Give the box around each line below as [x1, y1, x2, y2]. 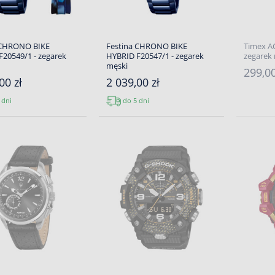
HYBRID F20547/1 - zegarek [106, 50, 204, 61]
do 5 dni [120, 95, 149, 105]
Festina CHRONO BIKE [106, 41, 187, 52]
